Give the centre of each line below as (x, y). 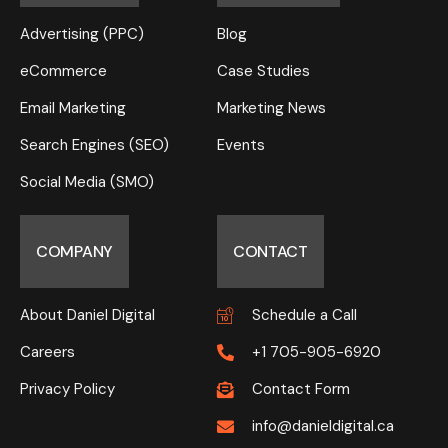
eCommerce (63, 70)
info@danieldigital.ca (323, 426)
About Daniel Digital (87, 315)
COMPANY (74, 251)
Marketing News (271, 107)
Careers (47, 352)
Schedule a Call (305, 315)
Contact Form (301, 389)
